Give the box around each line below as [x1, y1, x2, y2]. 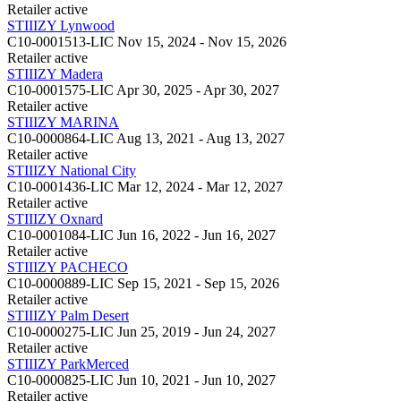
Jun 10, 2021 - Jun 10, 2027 [117, 371, 276, 388]
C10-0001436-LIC [7, 178, 114, 194]
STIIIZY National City [7, 162, 136, 178]
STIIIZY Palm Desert [7, 307, 129, 323]
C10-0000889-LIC [7, 275, 114, 291]
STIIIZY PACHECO [7, 259, 128, 275]
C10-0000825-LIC [7, 371, 114, 388]
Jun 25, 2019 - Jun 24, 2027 [117, 323, 276, 339]
